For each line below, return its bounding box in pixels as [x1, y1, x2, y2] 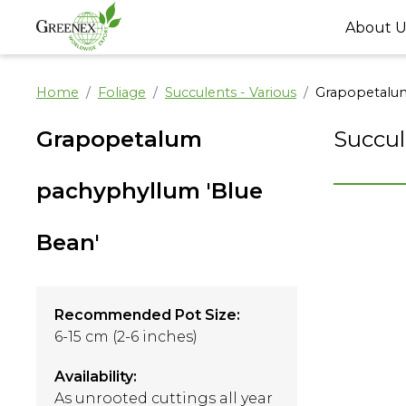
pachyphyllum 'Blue [36, 178, 263, 204]
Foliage [98, 84, 146, 101]
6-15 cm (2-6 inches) [54, 328, 198, 345]
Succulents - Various [165, 84, 296, 101]
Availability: [54, 368, 137, 385]
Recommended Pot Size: [54, 306, 240, 324]
